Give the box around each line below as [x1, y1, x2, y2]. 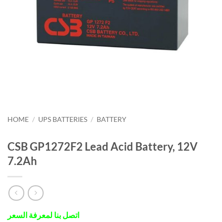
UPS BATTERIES [38, 115, 88, 123]
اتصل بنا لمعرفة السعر [7, 210, 79, 220]
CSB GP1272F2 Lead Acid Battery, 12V [7, 139, 198, 153]
